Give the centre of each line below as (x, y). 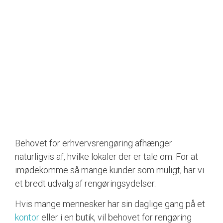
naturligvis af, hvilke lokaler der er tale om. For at (107, 156)
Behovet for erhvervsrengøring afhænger (94, 143)
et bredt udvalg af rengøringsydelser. (85, 183)
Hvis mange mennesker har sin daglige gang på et (110, 204)
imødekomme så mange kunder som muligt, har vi (110, 170)
